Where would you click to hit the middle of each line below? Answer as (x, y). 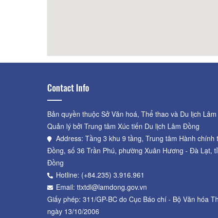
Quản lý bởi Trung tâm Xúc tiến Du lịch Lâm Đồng (123, 126)
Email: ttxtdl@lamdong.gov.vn (101, 187)
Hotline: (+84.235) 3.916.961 (100, 175)
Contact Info (68, 88)
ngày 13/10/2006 (73, 211)
